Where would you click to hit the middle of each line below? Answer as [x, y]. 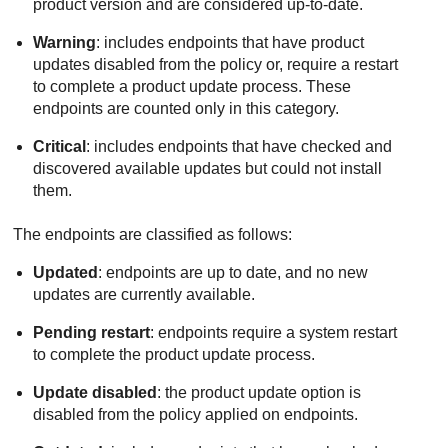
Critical [60, 146]
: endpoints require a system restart [274, 333]
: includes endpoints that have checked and [239, 146]
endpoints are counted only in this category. [186, 108]
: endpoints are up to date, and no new [233, 273]
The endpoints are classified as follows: [153, 235]
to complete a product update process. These [192, 86]
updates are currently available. [144, 295]
